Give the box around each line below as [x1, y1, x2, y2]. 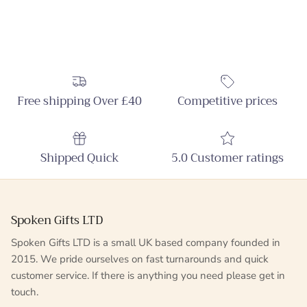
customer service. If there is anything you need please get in [11, 269, 285, 283]
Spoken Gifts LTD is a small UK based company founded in [11, 236, 280, 250]
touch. [11, 285, 38, 299]
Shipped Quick [40, 148, 119, 169]
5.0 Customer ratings [171, 148, 284, 169]
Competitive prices [177, 91, 278, 112]
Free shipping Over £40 [17, 91, 142, 112]
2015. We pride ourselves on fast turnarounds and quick [11, 252, 269, 267]
